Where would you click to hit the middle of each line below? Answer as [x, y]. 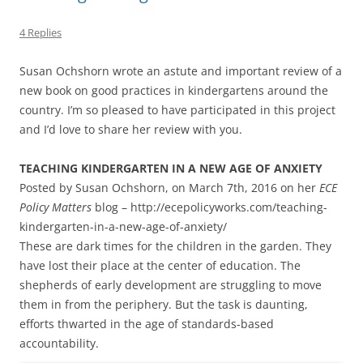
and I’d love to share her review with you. [131, 129]
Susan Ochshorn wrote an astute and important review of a [181, 70]
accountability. [59, 343]
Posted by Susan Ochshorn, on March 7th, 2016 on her [169, 187]
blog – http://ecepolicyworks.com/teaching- [209, 207]
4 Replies [41, 32]
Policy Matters [56, 207]
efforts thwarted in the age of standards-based [147, 323]
